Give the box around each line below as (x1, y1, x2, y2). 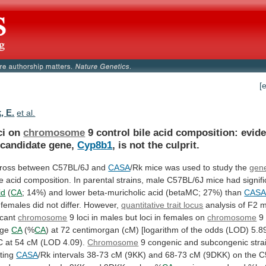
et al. (17, 108, 36, 118)
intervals (53, 249, 85, 259)
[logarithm (141, 224, 179, 235)
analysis (205, 199, 236, 210)
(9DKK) (203, 249, 231, 259)
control (96, 126, 131, 138)
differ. (61, 199, 82, 210)
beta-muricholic (88, 187, 146, 197)
